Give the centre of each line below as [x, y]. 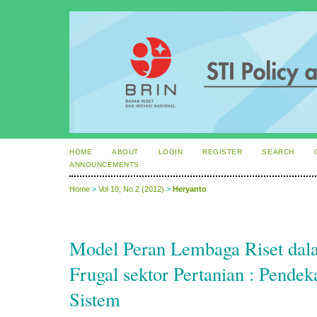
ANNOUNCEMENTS [104, 165]
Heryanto [190, 189]
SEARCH [278, 152]
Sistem [95, 300]
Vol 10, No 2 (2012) [131, 189]
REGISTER [223, 152]
